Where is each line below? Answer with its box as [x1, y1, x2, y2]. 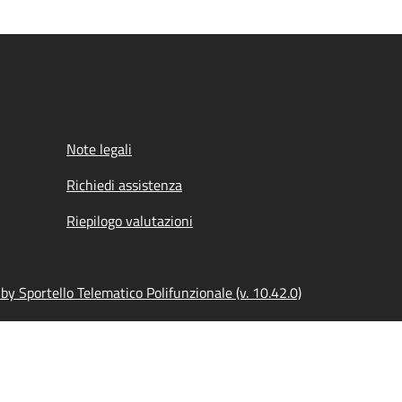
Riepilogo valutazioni [66, 210, 193, 232]
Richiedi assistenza [66, 174, 182, 196]
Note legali [66, 138, 132, 160]
